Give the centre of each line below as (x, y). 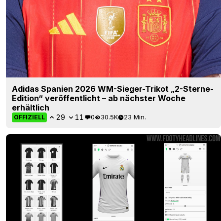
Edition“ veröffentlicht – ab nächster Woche (99, 98)
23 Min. (135, 117)
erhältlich (31, 107)
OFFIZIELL (29, 117)
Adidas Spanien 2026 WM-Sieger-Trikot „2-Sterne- (113, 89)
